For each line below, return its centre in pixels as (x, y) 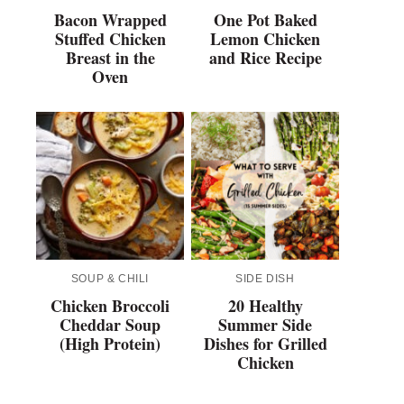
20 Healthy (265, 306)
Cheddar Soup (110, 325)
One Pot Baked (265, 20)
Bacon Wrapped (110, 20)
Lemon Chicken (265, 39)
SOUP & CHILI (110, 279)
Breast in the (110, 58)
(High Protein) (110, 344)
